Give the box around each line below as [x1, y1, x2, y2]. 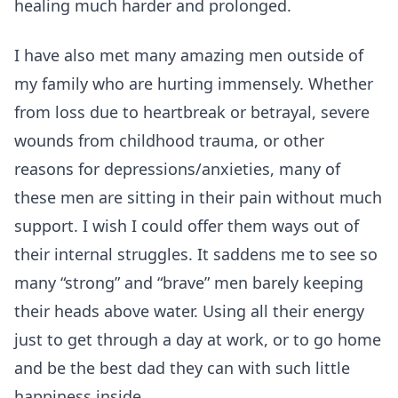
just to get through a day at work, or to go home [14, 328, 381, 350]
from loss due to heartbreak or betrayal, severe [14, 100, 370, 123]
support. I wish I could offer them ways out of [14, 214, 359, 236]
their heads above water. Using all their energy [14, 299, 364, 322]
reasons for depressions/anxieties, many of [14, 157, 340, 179]
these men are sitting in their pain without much [14, 186, 382, 208]
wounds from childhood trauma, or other [14, 129, 324, 151]
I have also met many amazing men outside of [14, 44, 363, 66]
